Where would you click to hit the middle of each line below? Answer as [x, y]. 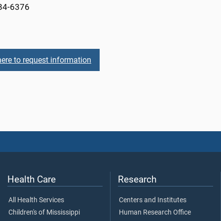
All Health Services [36, 200]
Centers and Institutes [153, 200]
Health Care [32, 179]
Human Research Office [155, 212]
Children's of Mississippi [44, 212]
